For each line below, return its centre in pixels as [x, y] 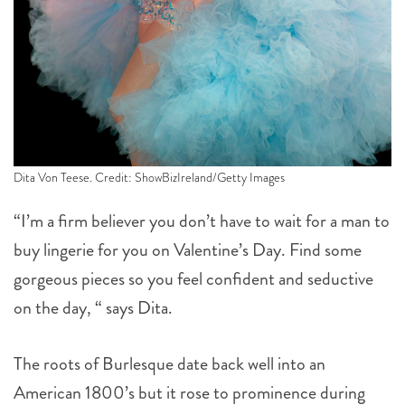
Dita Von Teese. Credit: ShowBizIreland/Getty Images [149, 177]
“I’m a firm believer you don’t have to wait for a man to [202, 221]
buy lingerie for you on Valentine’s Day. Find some [188, 250]
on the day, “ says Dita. [93, 307]
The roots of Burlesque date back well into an [170, 363]
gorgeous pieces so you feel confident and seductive [193, 278]
